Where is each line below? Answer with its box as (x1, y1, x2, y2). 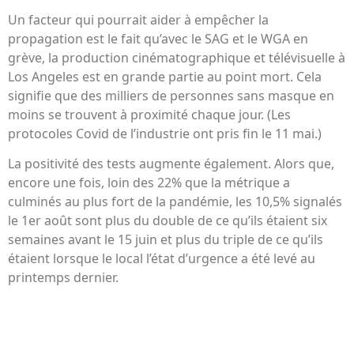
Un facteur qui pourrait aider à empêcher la (8, 11, 269, 29)
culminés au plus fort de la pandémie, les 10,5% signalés (8, 193, 342, 211)
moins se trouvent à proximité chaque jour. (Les (8, 106, 291, 124)
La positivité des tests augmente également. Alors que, (8, 155, 334, 173)
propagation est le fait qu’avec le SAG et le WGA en (8, 30, 308, 48)
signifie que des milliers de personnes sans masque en (8, 87, 334, 105)
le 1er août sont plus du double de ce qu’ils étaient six (8, 212, 327, 230)
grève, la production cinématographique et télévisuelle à (8, 49, 345, 67)
